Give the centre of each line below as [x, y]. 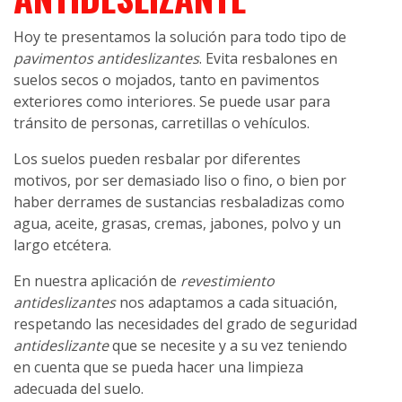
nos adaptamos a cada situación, [227, 303]
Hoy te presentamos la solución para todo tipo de [180, 37]
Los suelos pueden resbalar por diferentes [157, 159]
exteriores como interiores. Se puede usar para [172, 102]
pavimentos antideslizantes [106, 59]
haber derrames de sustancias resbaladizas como [179, 202]
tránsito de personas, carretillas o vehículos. [162, 123]
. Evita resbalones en [268, 59]
